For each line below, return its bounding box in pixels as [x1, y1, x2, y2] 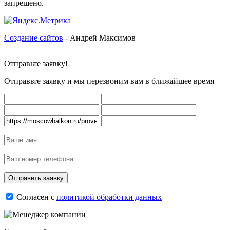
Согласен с [14, 193, 56, 201]
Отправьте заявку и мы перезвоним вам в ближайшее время [4, 76, 214, 85]
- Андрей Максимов [63, 33, 136, 42]
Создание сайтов [4, 33, 63, 42]
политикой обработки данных [56, 193, 162, 201]
